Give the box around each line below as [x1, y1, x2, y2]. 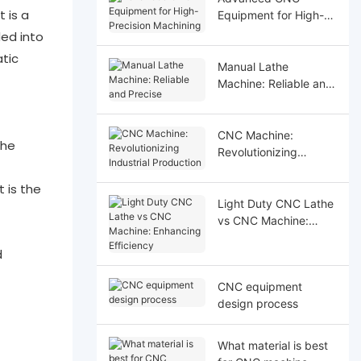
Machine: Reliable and [217, 76, 333, 90]
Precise [217, 93, 256, 107]
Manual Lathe [217, 59, 288, 73]
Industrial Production [217, 161, 326, 176]
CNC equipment [217, 279, 302, 293]
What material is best [217, 338, 328, 352]
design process [217, 296, 298, 310]
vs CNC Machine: [217, 213, 309, 227]
